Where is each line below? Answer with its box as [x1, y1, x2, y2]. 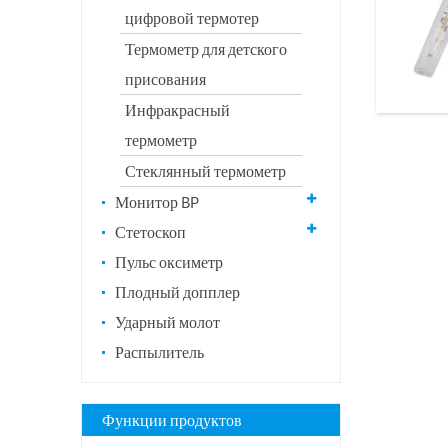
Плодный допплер [114, 282, 240, 302]
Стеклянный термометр [124, 161, 286, 181]
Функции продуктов [101, 410, 242, 430]
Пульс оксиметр [114, 252, 223, 272]
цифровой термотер [124, 8, 259, 28]
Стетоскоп [114, 222, 186, 242]
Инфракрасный [124, 100, 230, 120]
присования [124, 69, 206, 89]
